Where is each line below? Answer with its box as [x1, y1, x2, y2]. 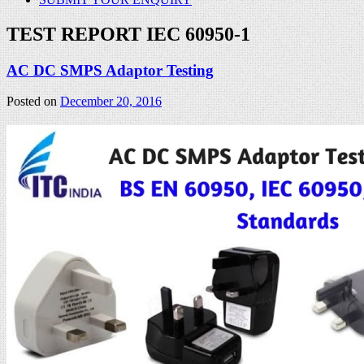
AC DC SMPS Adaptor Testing [6, 61, 214, 79]
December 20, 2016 [60, 94, 162, 109]
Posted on [6, 94, 60, 109]
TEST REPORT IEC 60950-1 [6, 23, 250, 45]
